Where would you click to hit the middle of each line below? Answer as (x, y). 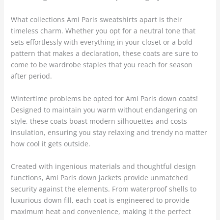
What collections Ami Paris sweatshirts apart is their (96, 20)
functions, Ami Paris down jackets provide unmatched (99, 178)
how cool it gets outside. (50, 144)
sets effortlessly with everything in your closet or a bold (101, 42)
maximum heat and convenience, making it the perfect (101, 212)
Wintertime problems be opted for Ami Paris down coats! (104, 99)
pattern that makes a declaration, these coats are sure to (104, 54)
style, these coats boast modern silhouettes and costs (99, 121)
